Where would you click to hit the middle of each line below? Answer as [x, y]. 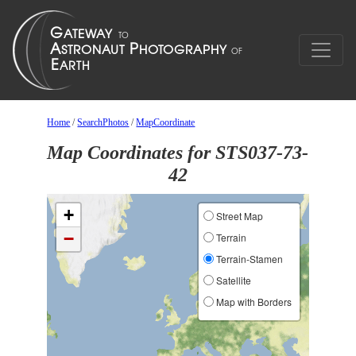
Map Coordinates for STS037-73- [178, 153]
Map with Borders [252, 302]
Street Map [238, 216]
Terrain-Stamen [248, 259]
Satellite [232, 280]
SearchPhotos [103, 122]
